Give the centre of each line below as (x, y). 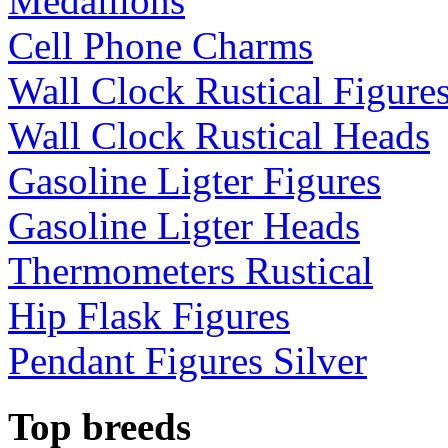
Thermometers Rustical (190, 270)
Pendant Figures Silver (187, 360)
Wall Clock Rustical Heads (219, 135)
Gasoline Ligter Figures (194, 180)
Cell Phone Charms (160, 45)
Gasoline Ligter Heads (184, 225)
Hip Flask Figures (149, 315)
